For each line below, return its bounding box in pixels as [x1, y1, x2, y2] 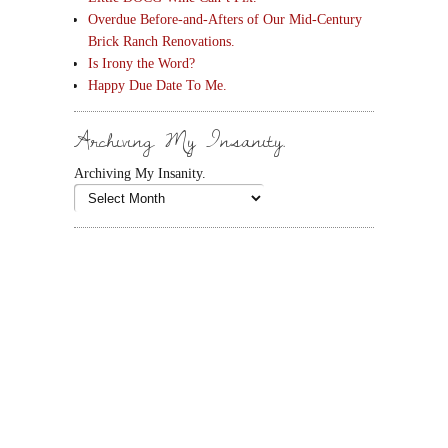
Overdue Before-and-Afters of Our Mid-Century [88, 11, 362, 28]
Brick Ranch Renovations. [88, 33, 235, 50]
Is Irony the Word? [88, 55, 195, 72]
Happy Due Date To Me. [88, 77, 227, 94]
